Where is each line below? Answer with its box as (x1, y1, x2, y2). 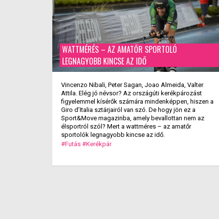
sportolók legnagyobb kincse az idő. (61, 131, 166, 138)
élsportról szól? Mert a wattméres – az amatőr (61, 123, 191, 130)
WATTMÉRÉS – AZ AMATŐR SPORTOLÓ (62, 44, 177, 55)
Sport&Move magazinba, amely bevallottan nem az (61, 114, 204, 122)
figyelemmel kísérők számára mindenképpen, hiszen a (61, 98, 214, 105)
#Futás (61, 140, 81, 148)
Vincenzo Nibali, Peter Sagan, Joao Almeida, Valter (61, 81, 203, 88)
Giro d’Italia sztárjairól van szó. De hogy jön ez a (61, 106, 196, 113)
